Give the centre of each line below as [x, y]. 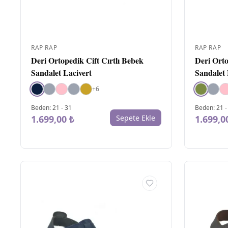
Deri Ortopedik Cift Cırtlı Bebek [87, 60]
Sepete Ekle [136, 118]
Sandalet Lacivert [61, 72]
